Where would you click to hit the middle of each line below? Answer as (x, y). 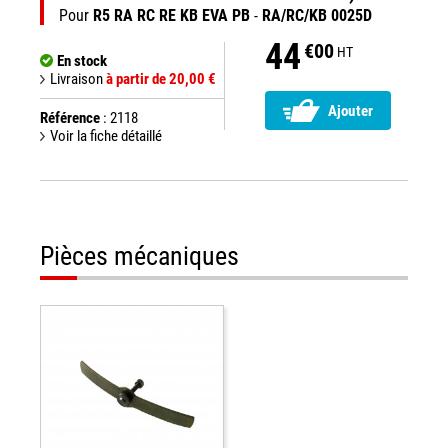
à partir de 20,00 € (161, 79)
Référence (70, 118)
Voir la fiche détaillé (106, 136)
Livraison (78, 79)
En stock (82, 61)
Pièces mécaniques (139, 256)
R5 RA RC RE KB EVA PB (171, 15)
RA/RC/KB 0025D (317, 15)
